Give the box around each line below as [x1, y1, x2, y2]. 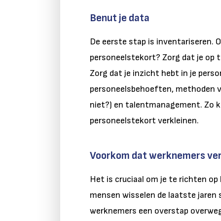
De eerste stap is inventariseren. [90, 37, 214, 47]
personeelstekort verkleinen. [90, 115, 201, 126]
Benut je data [90, 11, 149, 25]
